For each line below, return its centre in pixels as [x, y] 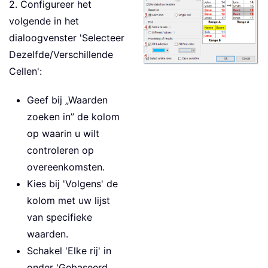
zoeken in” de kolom [73, 117]
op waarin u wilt [63, 134]
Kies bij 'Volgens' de [72, 184]
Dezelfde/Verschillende [61, 55]
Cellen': [25, 71]
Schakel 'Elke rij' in [69, 251]
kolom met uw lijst [68, 201]
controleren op [60, 150]
